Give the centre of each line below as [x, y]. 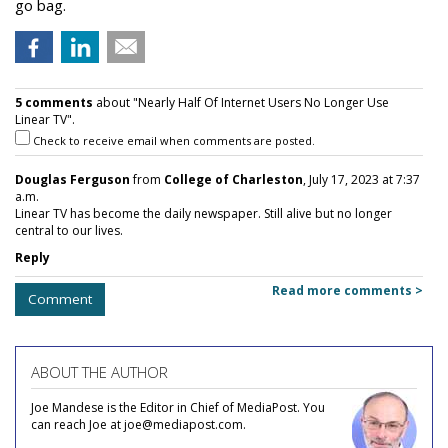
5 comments [54, 102]
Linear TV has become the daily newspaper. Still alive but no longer [203, 213]
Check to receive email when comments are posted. [172, 140]
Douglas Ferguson [72, 179]
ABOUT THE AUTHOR [99, 371]
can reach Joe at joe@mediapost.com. [138, 424]
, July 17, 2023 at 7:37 [361, 179]
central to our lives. [69, 230]
